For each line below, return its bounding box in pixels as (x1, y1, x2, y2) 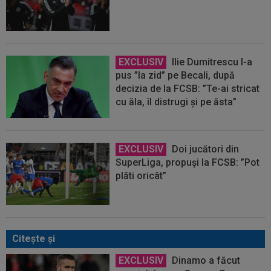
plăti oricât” (116, 170, 167, 182)
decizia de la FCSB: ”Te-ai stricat (116, 83, 260, 95)
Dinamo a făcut (169, 254, 241, 266)
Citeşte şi (12, 232, 55, 244)
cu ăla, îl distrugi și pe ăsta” (116, 96, 237, 108)
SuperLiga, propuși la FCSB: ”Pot (116, 157, 260, 169)
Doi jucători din (169, 143, 240, 155)
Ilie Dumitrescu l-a (169, 56, 253, 68)
